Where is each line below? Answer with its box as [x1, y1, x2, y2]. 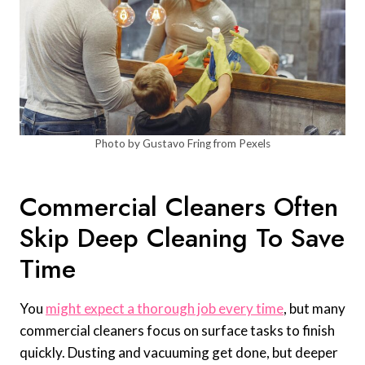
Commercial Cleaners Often [20, 188, 338, 226]
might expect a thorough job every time [46, 300, 284, 318]
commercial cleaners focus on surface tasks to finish [20, 322, 335, 340]
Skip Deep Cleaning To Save [20, 219, 345, 257]
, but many [284, 300, 345, 318]
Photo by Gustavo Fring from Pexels [95, 137, 270, 151]
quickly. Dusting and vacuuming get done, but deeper [20, 344, 338, 362]
